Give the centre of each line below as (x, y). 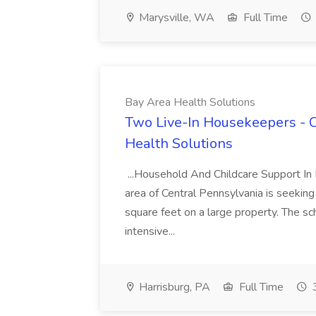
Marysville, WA (175, 18)
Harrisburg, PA (173, 287)
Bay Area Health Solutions (190, 102)
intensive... (151, 231)
